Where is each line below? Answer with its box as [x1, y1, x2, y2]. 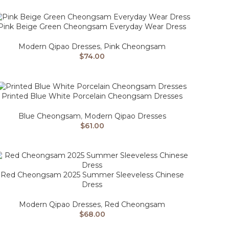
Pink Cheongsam [104, 41, 166, 51]
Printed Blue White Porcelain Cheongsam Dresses [2, 91, 182, 101]
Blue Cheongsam [18, 111, 81, 121]
